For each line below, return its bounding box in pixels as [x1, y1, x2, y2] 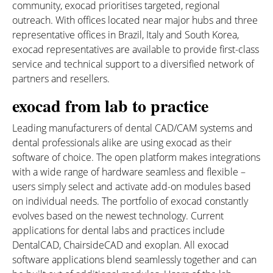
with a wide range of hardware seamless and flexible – [12, 165, 246, 179]
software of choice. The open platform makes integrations [12, 151, 260, 164]
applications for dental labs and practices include [12, 224, 225, 237]
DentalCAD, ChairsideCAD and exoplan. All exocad [12, 238, 229, 252]
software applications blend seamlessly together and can [12, 253, 257, 266]
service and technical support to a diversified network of [12, 57, 254, 71]
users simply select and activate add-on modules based [12, 180, 251, 193]
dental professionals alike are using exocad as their [12, 136, 232, 149]
